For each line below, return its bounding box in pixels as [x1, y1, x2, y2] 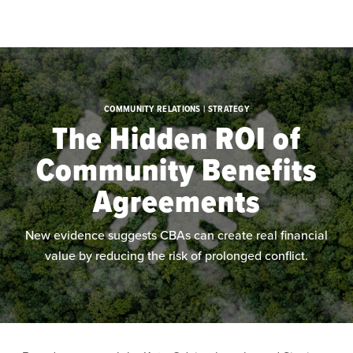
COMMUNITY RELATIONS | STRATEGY [104, 102, 249, 116]
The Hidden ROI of [52, 115, 301, 162]
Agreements [93, 178, 260, 225]
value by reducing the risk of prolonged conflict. [45, 247, 308, 265]
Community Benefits [36, 147, 317, 193]
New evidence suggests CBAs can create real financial [25, 226, 328, 244]
